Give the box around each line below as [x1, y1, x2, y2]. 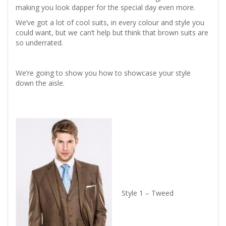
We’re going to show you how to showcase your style [16, 68, 191, 78]
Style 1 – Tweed [122, 188, 176, 198]
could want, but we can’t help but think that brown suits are [16, 28, 208, 38]
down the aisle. [16, 78, 67, 88]
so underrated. [16, 38, 63, 48]
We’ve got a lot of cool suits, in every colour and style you [16, 18, 204, 28]
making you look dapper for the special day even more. [16, 3, 195, 13]
